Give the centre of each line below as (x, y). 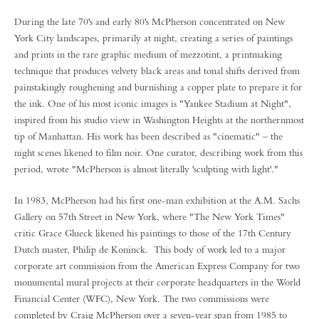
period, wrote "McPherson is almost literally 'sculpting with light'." (146, 169)
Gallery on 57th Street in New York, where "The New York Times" (150, 216)
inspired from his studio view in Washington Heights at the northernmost (159, 120)
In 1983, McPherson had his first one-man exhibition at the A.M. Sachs (157, 200)
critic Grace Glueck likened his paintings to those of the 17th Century (153, 233)
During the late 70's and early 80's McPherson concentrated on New (150, 21)
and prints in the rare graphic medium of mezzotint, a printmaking (148, 54)
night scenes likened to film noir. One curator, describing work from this (158, 152)
